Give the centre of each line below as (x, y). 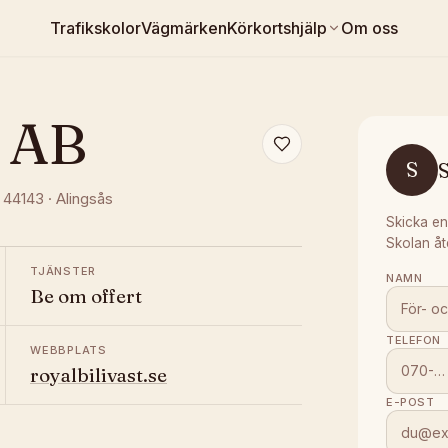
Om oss (369, 28)
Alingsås (84, 198)
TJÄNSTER (63, 271)
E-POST (410, 402)
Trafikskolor (95, 28)
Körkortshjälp (277, 28)
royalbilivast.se (98, 375)
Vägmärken (184, 28)
